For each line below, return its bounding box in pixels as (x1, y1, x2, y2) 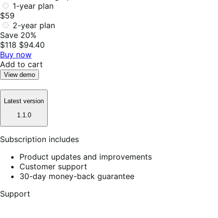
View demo (4, 71, 35, 78)
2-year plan (13, 20, 55, 30)
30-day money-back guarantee (19, 171, 134, 181)
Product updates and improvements (19, 151, 152, 162)
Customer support (19, 161, 87, 171)
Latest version (4, 97, 44, 105)
